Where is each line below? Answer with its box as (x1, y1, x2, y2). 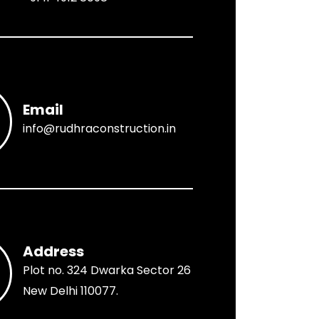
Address (22, 241, 84, 261)
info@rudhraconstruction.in (22, 120, 176, 137)
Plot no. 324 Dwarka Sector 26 (22, 261, 191, 278)
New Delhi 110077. (22, 282, 118, 299)
